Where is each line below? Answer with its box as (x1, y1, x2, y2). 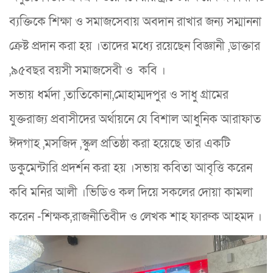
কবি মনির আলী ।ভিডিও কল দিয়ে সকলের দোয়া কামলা (9, 184, 253, 200)
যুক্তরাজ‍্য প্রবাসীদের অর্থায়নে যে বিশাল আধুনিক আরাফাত (9, 111, 261, 127)
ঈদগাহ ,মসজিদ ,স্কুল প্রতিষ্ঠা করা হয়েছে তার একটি (9, 135, 230, 152)
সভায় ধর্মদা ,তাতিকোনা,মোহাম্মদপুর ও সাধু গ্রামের (9, 87, 229, 103)
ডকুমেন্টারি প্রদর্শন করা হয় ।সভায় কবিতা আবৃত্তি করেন (9, 160, 252, 176)
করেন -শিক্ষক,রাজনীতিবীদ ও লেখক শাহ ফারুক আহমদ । (9, 208, 262, 225)
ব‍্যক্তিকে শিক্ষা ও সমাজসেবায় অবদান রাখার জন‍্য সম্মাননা (9, 13, 261, 30)
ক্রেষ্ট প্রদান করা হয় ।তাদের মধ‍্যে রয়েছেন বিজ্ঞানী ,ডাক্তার (9, 38, 260, 54)
